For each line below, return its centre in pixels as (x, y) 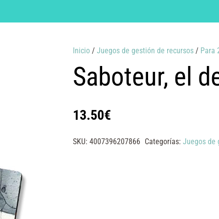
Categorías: (164, 141)
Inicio (81, 50)
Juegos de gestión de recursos (145, 50)
